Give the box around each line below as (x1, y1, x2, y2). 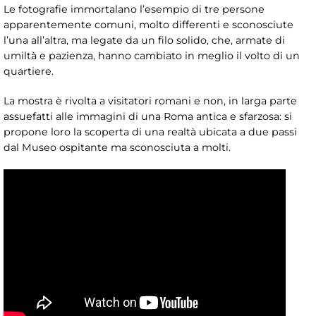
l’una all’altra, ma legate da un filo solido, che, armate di (4, 34, 285, 47)
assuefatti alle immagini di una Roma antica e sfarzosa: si (4, 110, 292, 123)
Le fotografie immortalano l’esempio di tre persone (4, 3, 265, 16)
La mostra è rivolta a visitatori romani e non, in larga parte (4, 95, 297, 108)
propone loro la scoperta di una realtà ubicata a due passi (4, 126, 297, 139)
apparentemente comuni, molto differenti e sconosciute (4, 18, 293, 32)
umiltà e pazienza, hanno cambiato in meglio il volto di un (4, 49, 300, 63)
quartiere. (4, 65, 54, 78)
